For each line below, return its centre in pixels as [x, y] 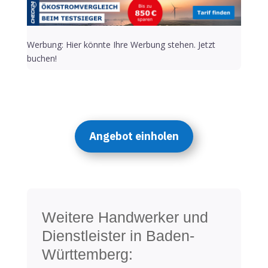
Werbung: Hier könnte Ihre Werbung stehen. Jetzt [121, 45]
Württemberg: [87, 255]
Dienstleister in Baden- [118, 236]
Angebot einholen [134, 136]
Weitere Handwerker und [125, 217]
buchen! [42, 59]
